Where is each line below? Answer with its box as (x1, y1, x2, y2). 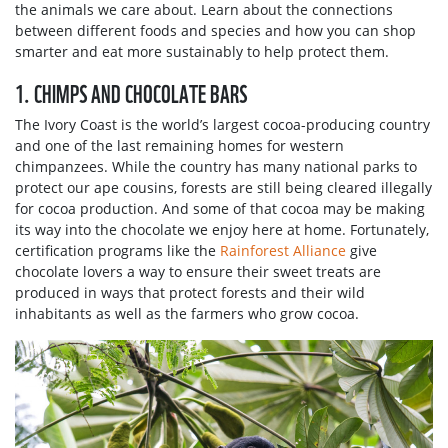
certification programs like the (15, 241, 220, 260)
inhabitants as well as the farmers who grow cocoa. (15, 304, 359, 323)
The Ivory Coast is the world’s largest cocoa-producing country (15, 115, 430, 134)
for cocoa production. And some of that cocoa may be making (15, 199, 425, 218)
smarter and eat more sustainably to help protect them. (15, 42, 389, 61)
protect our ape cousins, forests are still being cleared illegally (15, 178, 432, 197)
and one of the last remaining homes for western (15, 136, 344, 155)
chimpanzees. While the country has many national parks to (15, 157, 417, 176)
